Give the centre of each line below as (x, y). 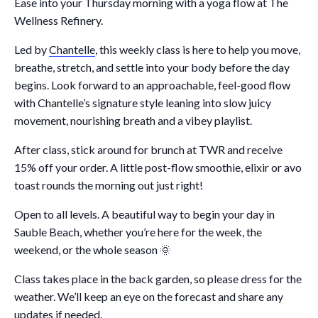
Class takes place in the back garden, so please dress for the (158, 279)
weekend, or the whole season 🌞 (93, 250)
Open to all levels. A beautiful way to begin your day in (144, 214)
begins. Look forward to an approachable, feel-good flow (152, 85)
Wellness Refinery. (59, 21)
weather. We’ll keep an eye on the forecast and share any (149, 297)
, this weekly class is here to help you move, (198, 50)
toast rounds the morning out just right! (109, 185)
